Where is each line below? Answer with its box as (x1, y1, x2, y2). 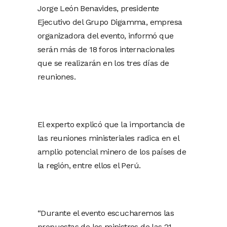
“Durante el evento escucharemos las (37, 208, 174, 218)
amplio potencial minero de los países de (37, 147, 186, 157)
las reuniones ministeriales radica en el (37, 133, 179, 143)
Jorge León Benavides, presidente (37, 4, 159, 14)
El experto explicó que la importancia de (37, 120, 184, 130)
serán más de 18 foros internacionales (37, 45, 175, 55)
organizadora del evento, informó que (37, 31, 174, 41)
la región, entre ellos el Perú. (37, 161, 141, 171)
